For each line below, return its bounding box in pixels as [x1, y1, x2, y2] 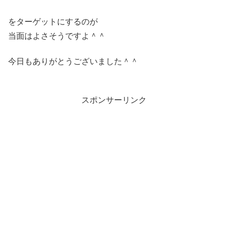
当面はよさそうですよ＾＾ [8, 31, 106, 40]
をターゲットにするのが [8, 17, 98, 26]
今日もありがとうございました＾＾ [8, 57, 138, 66]
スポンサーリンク [81, 96, 147, 105]
